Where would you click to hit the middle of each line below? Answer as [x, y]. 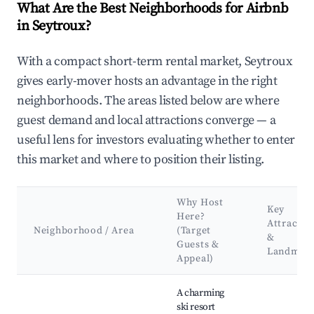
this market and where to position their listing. [141, 160]
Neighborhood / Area [84, 231]
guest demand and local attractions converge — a [146, 121]
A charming [200, 293]
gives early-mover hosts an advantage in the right [147, 81]
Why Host [200, 203]
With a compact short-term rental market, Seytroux [155, 62]
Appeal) [195, 259]
